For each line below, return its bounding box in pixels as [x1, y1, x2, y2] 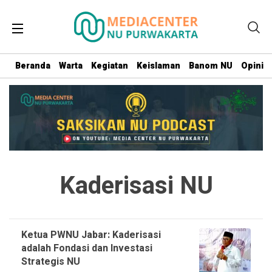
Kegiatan [91, 59, 128, 72]
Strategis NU [21, 254, 80, 269]
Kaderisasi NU [59, 168, 213, 204]
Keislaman [137, 59, 180, 72]
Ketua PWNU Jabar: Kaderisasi [21, 227, 161, 242]
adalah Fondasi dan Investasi [21, 240, 152, 256]
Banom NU [189, 59, 233, 72]
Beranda [15, 59, 50, 72]
